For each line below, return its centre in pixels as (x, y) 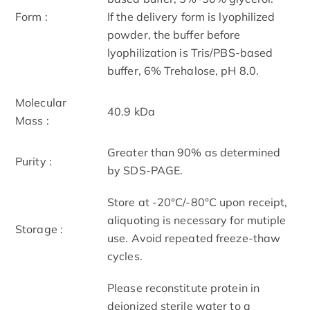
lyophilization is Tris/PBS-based (190, 52)
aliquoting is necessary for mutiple (197, 220)
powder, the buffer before (174, 34)
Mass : (32, 120)
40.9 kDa (131, 111)
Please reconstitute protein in (184, 288)
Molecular (41, 102)
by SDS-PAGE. (145, 170)
